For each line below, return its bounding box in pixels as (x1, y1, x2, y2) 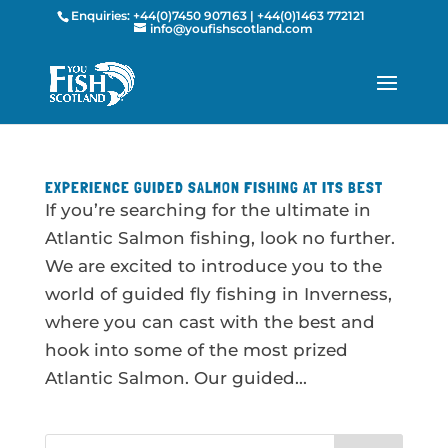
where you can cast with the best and (44, 312, 375, 332)
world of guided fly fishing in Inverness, (44, 284, 392, 304)
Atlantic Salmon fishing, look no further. (44, 228, 395, 248)
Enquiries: (71, 8, 134, 23)
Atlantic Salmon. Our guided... (44, 368, 307, 388)
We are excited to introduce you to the (44, 256, 382, 276)
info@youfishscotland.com (150, 21, 314, 36)
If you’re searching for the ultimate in (44, 200, 371, 220)
